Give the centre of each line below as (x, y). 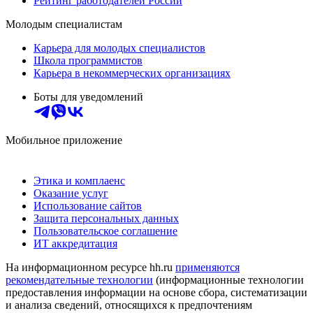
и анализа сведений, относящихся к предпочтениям (129, 305)
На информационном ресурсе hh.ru (90, 267)
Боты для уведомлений (88, 96)
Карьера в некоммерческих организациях (132, 73)
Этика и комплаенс (79, 180)
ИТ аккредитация (75, 243)
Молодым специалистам (64, 24)
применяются (208, 267)
